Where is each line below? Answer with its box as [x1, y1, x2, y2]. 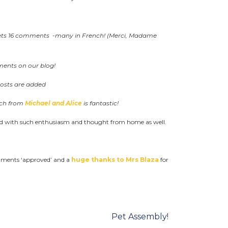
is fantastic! [83, 99, 119, 107]
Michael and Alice [25, 99, 83, 107]
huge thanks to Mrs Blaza [71, 155, 159, 163]
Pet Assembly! [111, 211, 168, 221]
